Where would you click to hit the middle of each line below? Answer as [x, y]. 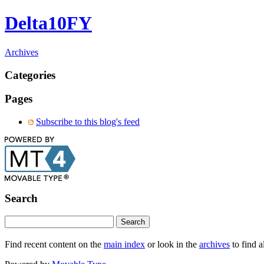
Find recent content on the [54, 245]
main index [124, 245]
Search [21, 198]
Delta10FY [48, 23]
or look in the [172, 245]
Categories [30, 75]
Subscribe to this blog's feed [88, 122]
